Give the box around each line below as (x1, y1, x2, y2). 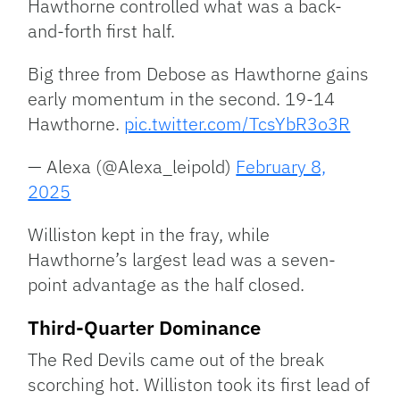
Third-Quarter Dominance (28, 313, 262, 340)
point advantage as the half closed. (28, 271, 305, 296)
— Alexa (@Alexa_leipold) (28, 154, 237, 179)
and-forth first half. (28, 18, 176, 43)
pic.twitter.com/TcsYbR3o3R (124, 111, 351, 136)
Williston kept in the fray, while (28, 221, 271, 246)
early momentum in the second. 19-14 (28, 86, 336, 111)
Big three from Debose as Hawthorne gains (28, 61, 370, 86)
